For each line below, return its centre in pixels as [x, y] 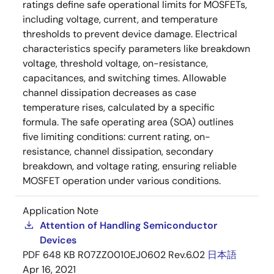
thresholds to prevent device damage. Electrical [130, 34]
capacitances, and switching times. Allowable [124, 78]
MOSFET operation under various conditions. [122, 180]
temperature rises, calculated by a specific [119, 107]
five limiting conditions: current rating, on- [117, 136]
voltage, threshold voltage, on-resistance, [115, 63]
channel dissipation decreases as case [109, 92]
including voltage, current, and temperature [120, 19]
